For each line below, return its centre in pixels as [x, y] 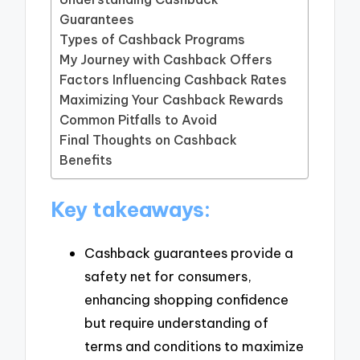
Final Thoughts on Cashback [149, 140]
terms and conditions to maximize [194, 346]
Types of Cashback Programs [153, 40]
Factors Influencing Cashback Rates [174, 80]
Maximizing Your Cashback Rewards [172, 100]
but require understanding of [176, 322]
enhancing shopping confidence [186, 299]
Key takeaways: [131, 209]
